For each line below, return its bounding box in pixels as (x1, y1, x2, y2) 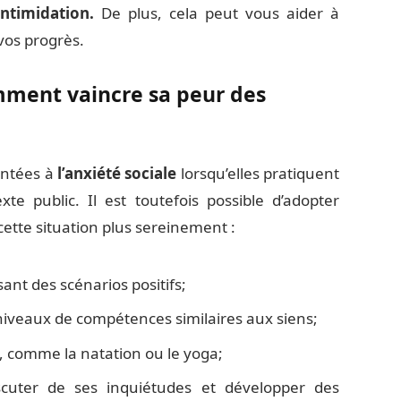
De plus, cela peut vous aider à (94, 3, 340, 24)
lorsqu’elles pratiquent (176, 162, 340, 183)
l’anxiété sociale (57, 162, 177, 183)
